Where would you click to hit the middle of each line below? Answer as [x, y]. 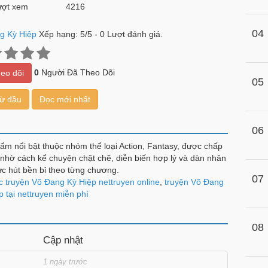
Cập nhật [63, 240]
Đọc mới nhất [65, 99]
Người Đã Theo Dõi [77, 72]
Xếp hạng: [59, 34]
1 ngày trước [66, 262]
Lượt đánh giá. [133, 34]
